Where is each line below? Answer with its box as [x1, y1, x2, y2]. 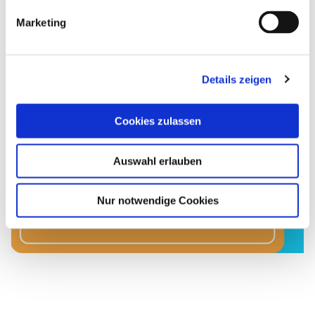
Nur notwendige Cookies [96, 194, 219, 207]
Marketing [16, 16, 66, 28]
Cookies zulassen [114, 115, 201, 127]
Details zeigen [202, 73, 272, 85]
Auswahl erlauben [113, 155, 202, 167]
